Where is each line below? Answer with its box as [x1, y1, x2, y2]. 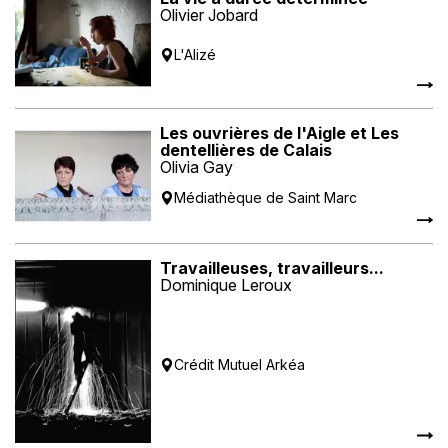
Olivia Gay [160, 157, 234, 178]
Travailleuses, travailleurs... [160, 258, 385, 279]
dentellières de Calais [160, 140, 333, 161]
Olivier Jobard [160, 4, 259, 25]
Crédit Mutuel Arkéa [174, 356, 306, 374]
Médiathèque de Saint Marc [174, 189, 358, 207]
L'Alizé [174, 45, 217, 63]
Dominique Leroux [160, 275, 293, 296]
